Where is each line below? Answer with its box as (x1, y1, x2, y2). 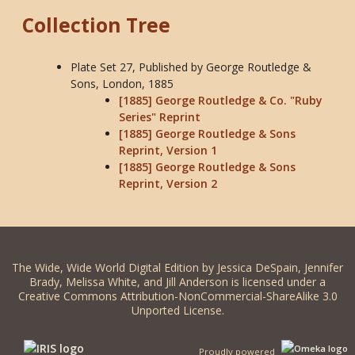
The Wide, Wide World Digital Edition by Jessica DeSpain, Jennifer (12, 260, 343, 276)
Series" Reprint (119, 109, 200, 125)
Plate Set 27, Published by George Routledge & (71, 59, 311, 75)
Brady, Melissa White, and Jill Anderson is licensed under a (29, 274, 326, 290)
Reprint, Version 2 (119, 176, 217, 192)
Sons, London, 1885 (71, 76, 174, 92)
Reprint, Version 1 (119, 143, 217, 158)
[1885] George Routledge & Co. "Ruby (119, 93, 323, 109)
